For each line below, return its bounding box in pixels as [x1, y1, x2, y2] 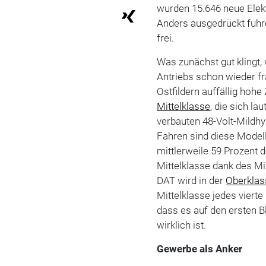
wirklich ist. [157, 218, 207, 231]
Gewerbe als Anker [157, 242, 243, 255]
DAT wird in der [157, 174, 226, 186]
